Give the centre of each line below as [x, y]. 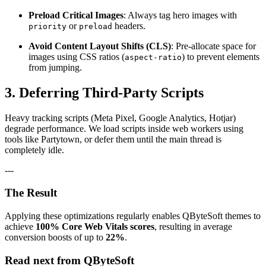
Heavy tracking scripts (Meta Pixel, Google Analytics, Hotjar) [120, 118]
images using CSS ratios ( [77, 56]
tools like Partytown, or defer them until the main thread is [113, 139]
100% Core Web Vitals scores [95, 227]
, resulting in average [193, 227]
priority [47, 26]
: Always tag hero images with [180, 15]
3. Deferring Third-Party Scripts [104, 92]
